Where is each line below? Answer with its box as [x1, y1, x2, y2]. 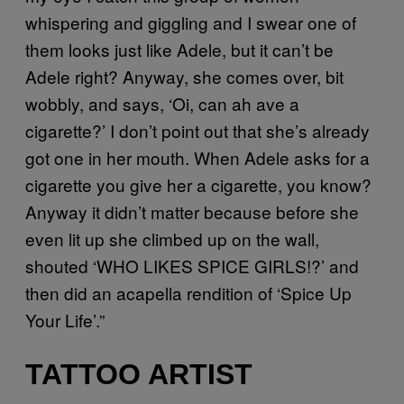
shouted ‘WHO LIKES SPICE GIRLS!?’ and [25, 253, 359, 279]
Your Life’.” [25, 308, 105, 333]
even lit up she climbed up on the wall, [25, 226, 319, 252]
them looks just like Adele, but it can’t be [25, 37, 334, 62]
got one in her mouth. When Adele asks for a [25, 145, 370, 170]
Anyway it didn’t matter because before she [25, 199, 359, 225]
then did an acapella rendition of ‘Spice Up [25, 280, 352, 306]
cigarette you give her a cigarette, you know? [25, 172, 372, 197]
